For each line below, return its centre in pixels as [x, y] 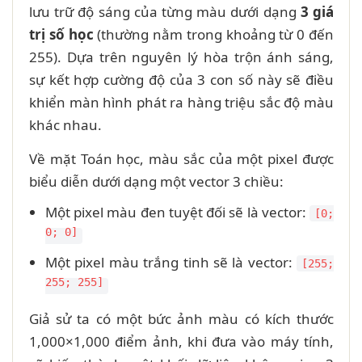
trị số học [61, 35]
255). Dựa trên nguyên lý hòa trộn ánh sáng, [181, 57]
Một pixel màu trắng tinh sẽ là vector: [171, 263]
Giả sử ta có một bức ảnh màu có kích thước [181, 319]
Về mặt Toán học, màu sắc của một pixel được [181, 159]
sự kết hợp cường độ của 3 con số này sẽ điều [181, 80]
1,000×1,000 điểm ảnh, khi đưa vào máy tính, [181, 342]
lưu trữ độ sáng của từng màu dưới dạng [165, 12]
